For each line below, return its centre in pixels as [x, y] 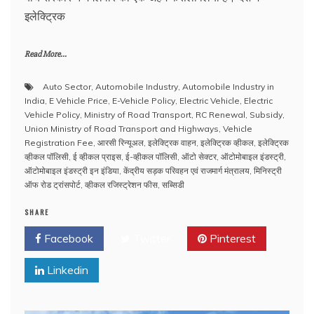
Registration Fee [59, 143]
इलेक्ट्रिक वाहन [172, 143]
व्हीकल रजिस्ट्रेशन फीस [121, 185]
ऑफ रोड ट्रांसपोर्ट [53, 185]
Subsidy [266, 115]
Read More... [46, 54]
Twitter [150, 238]
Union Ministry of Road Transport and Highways [122, 129]
